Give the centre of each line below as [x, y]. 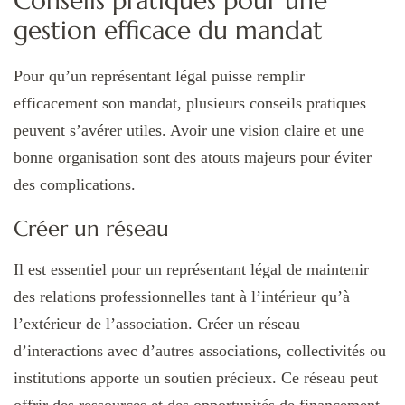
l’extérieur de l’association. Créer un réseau [157, 324]
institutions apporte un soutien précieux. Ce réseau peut [196, 378]
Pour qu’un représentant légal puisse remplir [159, 75]
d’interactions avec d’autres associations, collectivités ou [200, 351]
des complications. [75, 184]
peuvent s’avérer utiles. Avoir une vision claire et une [189, 130]
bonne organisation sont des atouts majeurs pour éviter [193, 157]
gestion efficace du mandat [168, 31]
